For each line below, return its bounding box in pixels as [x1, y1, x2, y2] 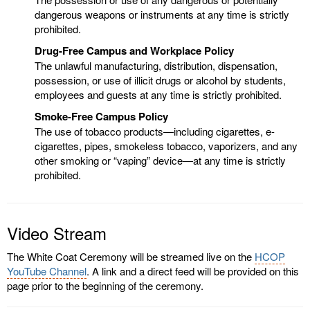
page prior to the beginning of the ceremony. [7, 277, 203, 293]
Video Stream [7, 220, 107, 245]
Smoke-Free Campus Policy [35, 108, 168, 124]
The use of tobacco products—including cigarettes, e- [35, 123, 275, 138]
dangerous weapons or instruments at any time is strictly [35, 6, 289, 21]
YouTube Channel [7, 263, 86, 278]
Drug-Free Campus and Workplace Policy [35, 42, 234, 58]
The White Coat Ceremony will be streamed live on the [7, 248, 255, 264]
